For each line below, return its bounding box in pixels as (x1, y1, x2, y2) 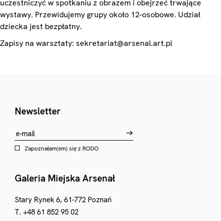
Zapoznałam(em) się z (25, 145, 82, 152)
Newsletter (15, 105, 61, 117)
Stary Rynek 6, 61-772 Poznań (15, 195, 111, 205)
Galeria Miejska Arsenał (15, 172, 115, 184)
